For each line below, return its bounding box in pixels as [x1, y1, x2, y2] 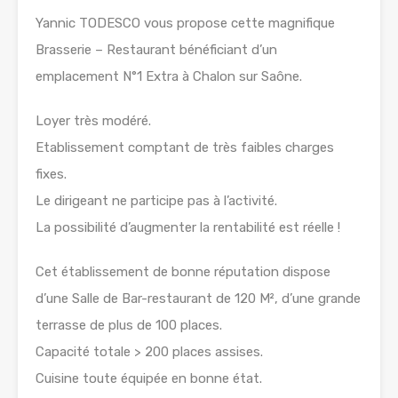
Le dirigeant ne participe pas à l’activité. [36, 193, 277, 210]
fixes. [36, 166, 67, 183]
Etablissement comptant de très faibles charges [36, 139, 334, 156]
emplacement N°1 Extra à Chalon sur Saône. [36, 68, 302, 85]
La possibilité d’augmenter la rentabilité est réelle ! [36, 219, 340, 236]
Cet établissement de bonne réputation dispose [36, 264, 330, 281]
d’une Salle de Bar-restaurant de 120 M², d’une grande [36, 291, 361, 307]
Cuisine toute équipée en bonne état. [36, 370, 262, 387]
